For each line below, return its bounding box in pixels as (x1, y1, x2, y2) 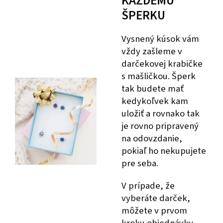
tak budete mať (121, 82, 184, 95)
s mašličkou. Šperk (121, 69, 196, 83)
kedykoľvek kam (121, 94, 188, 108)
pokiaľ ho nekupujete (121, 144, 206, 157)
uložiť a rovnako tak (121, 107, 200, 120)
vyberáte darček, (121, 191, 190, 205)
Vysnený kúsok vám (121, 32, 199, 45)
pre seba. (121, 156, 158, 170)
